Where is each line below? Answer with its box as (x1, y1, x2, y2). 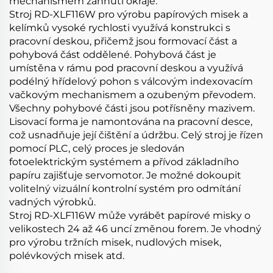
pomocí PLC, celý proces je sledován (9, 142, 185, 154)
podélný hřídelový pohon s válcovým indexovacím (9, 75, 253, 87)
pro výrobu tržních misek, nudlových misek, (9, 236, 221, 248)
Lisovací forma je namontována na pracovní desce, (9, 115, 252, 127)
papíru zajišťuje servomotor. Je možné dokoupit (9, 169, 241, 181)
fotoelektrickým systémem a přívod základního (9, 155, 239, 168)
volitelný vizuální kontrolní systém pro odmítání (9, 182, 241, 194)
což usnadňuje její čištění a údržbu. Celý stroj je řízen (9, 129, 263, 141)
